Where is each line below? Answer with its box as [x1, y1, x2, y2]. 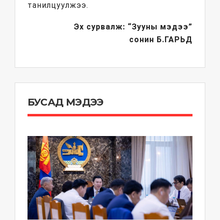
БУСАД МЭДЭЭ [27, 96, 104, 108]
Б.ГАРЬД [157, 35, 192, 44]
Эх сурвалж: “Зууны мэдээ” [74, 22, 192, 31]
